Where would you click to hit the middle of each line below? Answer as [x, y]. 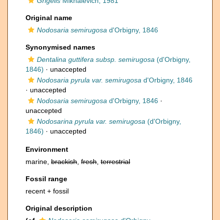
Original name [49, 18]
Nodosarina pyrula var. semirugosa [91, 121]
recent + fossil [47, 191]
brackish [64, 162]
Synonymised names [60, 47]
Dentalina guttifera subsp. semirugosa [96, 59]
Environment [47, 149]
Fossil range [46, 179]
